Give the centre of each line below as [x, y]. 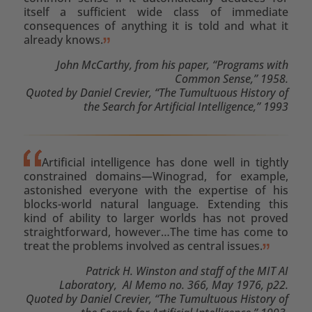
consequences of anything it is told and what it [156, 25]
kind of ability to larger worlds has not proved [156, 218]
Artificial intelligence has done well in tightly [165, 162]
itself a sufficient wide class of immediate [156, 11]
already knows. [63, 39]
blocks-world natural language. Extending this [156, 204]
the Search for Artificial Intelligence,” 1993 [186, 106]
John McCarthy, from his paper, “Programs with [173, 64]
